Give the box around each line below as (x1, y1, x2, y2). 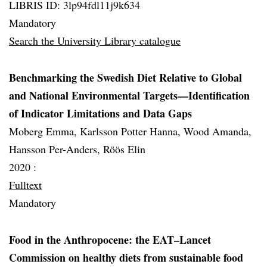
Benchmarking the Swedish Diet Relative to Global (9, 70, 242, 85)
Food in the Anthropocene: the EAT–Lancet (9, 232, 211, 247)
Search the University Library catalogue (9, 33, 181, 48)
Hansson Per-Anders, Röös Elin (9, 142, 145, 156)
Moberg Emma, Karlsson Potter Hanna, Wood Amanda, (9, 124, 252, 138)
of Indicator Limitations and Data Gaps (9, 105, 192, 121)
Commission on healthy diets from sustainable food (9, 250, 243, 265)
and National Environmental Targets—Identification (9, 88, 250, 103)
